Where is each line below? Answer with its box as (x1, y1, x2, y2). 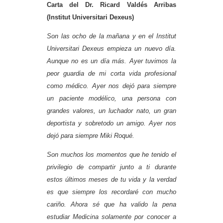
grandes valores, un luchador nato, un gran (47, 107, 176, 114)
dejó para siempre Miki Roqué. (47, 132, 134, 139)
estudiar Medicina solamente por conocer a (47, 213, 176, 221)
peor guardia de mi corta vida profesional (47, 70, 176, 77)
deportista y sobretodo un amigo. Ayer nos (47, 119, 176, 127)
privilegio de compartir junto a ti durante (47, 163, 176, 171)
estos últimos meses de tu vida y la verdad (47, 176, 176, 184)
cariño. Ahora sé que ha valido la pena (47, 201, 176, 209)
